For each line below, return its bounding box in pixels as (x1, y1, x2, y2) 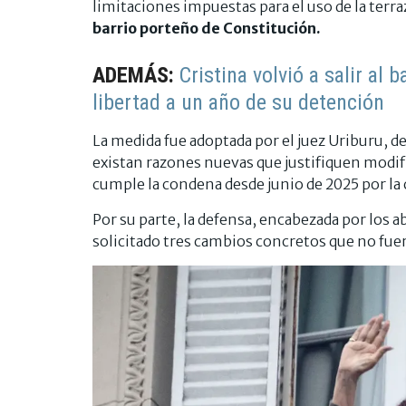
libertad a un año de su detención (92, 90, 384, 116)
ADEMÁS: (92, 63, 179, 89)
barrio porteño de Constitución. (92, 19, 321, 38)
